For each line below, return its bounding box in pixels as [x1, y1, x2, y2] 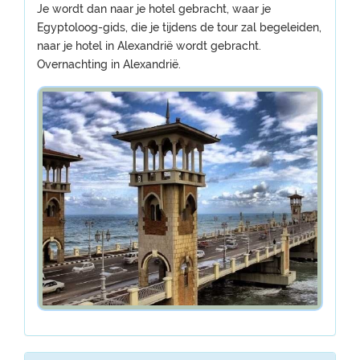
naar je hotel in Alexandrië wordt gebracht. [37, 39, 261, 52]
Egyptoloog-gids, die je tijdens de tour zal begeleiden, [37, 21, 321, 34]
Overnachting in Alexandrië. [37, 58, 181, 71]
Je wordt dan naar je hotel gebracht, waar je [37, 2, 271, 15]
